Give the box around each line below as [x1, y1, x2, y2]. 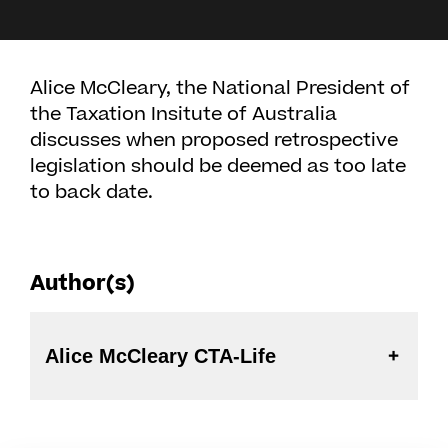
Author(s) [30, 269, 135, 298]
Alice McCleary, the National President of [30, 75, 410, 102]
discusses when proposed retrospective [30, 127, 398, 154]
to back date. [30, 179, 153, 206]
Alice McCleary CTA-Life [194, 345, 276, 367]
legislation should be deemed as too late [30, 153, 406, 180]
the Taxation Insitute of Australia [30, 101, 337, 128]
